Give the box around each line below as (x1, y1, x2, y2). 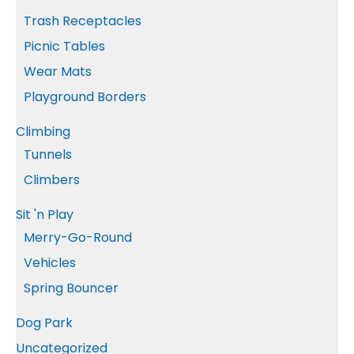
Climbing (16, 122, 70, 141)
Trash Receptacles (24, 12, 141, 30)
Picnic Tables (24, 37, 105, 55)
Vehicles (24, 254, 76, 272)
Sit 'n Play (16, 205, 73, 224)
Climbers (24, 171, 80, 189)
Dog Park (16, 314, 73, 332)
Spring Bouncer (24, 279, 119, 297)
